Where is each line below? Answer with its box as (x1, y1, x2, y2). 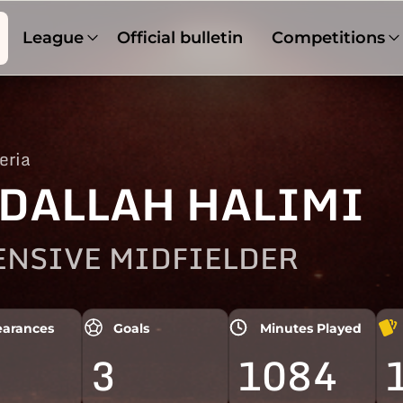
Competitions (272, 27, 386, 48)
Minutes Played (260, 320, 363, 337)
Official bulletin (117, 27, 244, 48)
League (22, 27, 84, 48)
